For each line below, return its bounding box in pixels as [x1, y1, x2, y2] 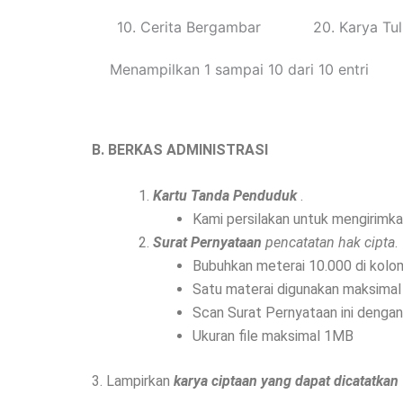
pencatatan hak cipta [265, 234, 395, 252]
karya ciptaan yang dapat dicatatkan [174, 372, 399, 390]
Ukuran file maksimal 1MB [193, 327, 354, 345]
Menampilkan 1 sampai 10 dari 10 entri [110, 59, 369, 78]
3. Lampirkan [92, 372, 174, 390]
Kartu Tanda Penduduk [153, 187, 297, 205]
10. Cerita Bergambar [117, 17, 261, 36]
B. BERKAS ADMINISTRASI [92, 140, 268, 158]
